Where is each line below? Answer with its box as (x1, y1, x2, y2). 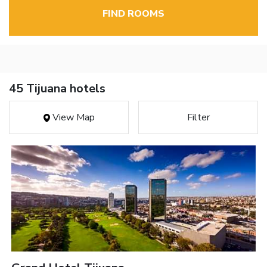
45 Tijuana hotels (9, 80, 105, 97)
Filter (187, 111, 210, 125)
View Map (49, 111, 95, 125)
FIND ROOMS (103, 7, 164, 21)
